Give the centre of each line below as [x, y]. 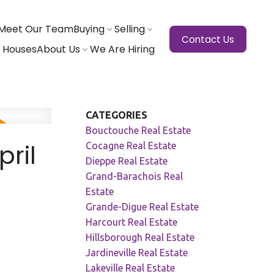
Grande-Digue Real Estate [143, 206]
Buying [89, 29]
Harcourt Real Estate [132, 222]
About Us [58, 49]
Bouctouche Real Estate [139, 130]
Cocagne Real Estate [131, 145]
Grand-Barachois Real [135, 176]
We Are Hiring [122, 49]
